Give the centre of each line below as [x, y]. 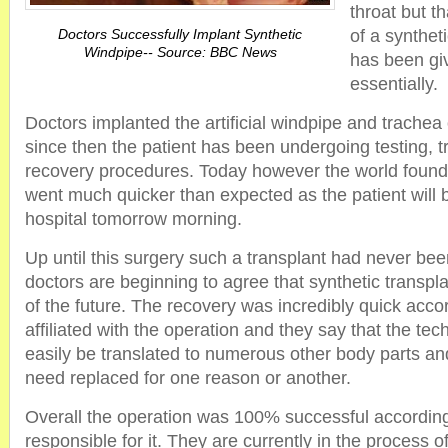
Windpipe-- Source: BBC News [180, 52]
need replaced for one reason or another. [188, 378]
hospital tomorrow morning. [133, 219]
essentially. [394, 84]
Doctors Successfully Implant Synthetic [180, 34]
